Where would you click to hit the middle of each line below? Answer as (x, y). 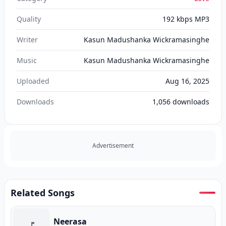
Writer (27, 40)
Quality (29, 19)
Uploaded (33, 81)
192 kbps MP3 (186, 19)
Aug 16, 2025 (187, 81)
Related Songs (43, 193)
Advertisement (113, 146)
